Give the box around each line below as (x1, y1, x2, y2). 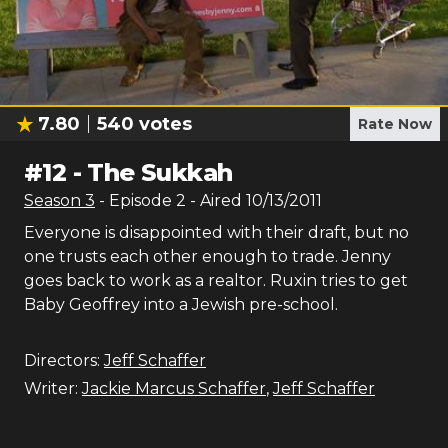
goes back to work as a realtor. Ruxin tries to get (24, 271, 408, 290)
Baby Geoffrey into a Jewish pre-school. (24, 295, 338, 314)
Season (24, 191, 85, 210)
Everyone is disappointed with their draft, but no (24, 223, 409, 242)
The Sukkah (87, 158, 233, 187)
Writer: (24, 379, 78, 398)
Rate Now (358, 115, 432, 133)
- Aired (186, 191, 242, 210)
